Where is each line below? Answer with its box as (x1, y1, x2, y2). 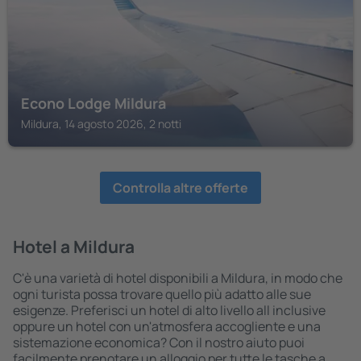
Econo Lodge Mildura (21, 93, 166, 113)
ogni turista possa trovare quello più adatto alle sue (13, 285, 311, 303)
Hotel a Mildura (13, 235, 135, 258)
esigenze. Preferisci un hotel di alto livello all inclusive (13, 301, 326, 319)
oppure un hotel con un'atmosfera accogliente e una (13, 317, 321, 335)
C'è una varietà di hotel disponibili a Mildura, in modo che (13, 269, 342, 287)
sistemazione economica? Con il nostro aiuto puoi (13, 334, 305, 351)
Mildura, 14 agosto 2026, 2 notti (21, 116, 181, 131)
